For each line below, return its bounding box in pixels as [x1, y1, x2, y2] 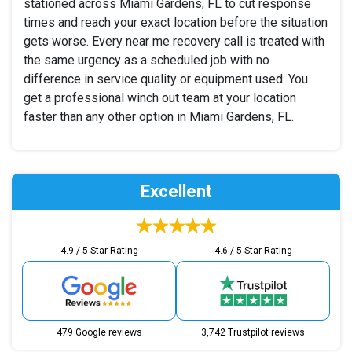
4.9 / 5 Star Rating [60, 244, 138, 256]
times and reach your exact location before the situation [24, 14, 328, 30]
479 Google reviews [56, 326, 142, 338]
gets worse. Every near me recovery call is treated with [24, 33, 324, 49]
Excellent [140, 181, 212, 201]
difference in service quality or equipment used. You [24, 71, 308, 86]
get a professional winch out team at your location [24, 90, 296, 105]
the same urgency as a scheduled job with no [24, 52, 269, 68]
